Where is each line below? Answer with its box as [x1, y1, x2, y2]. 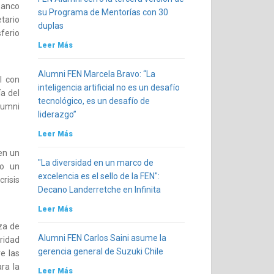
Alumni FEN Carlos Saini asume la [37, 233, 166, 243]
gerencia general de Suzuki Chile [37, 246, 163, 256]
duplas [37, 21, 64, 31]
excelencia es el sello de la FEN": [37, 171, 160, 181]
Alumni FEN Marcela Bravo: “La [37, 69, 155, 79]
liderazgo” [37, 109, 76, 119]
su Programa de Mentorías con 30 [37, 7, 168, 17]
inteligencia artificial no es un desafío [37, 83, 180, 92]
